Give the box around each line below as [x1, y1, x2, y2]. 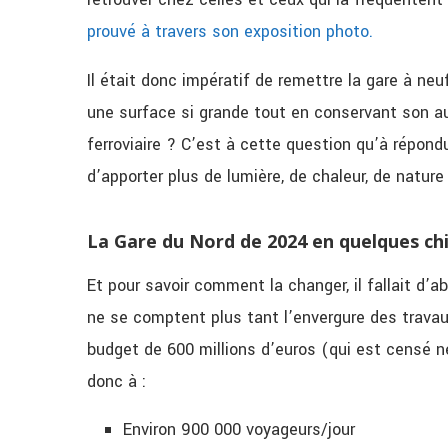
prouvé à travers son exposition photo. [87, 20, 373, 43]
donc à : [87, 370, 146, 393]
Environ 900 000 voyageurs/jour [123, 418, 355, 441]
